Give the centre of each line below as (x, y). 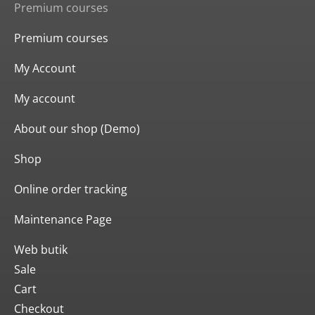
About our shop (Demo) (77, 129)
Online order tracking (71, 189)
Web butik (41, 250)
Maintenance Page (63, 220)
